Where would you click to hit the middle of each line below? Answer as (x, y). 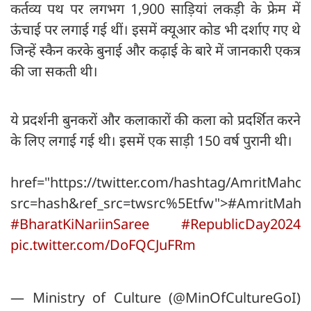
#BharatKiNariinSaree (80, 224)
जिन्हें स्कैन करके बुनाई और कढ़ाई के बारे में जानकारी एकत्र (155, 51)
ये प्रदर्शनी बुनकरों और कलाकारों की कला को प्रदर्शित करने (155, 120)
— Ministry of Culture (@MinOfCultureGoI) (155, 298)
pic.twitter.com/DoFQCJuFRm (103, 245)
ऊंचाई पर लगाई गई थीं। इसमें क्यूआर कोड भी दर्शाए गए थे (155, 30)
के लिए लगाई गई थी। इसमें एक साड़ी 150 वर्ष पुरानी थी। (153, 141)
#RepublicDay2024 (241, 224)
